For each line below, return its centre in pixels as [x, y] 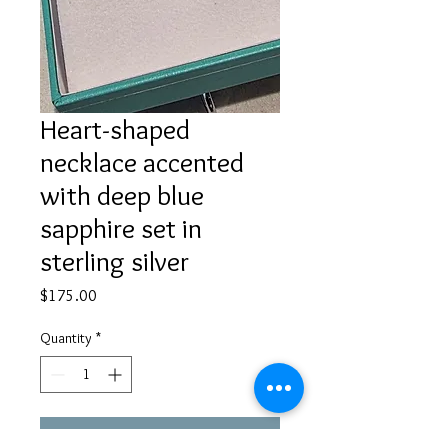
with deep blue [122, 195]
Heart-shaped [115, 129]
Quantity [66, 338]
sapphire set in [121, 228]
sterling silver [114, 261]
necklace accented [142, 162]
